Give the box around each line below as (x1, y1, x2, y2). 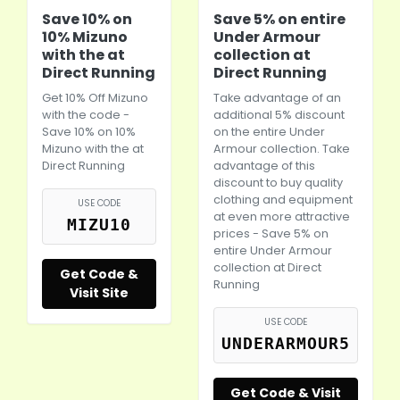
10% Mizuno (42, 27, 128, 47)
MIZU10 (67, 216, 131, 234)
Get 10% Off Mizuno (42, 90, 148, 105)
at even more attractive (213, 209, 350, 224)
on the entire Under (213, 124, 325, 139)
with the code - (42, 107, 129, 122)
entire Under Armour (213, 243, 332, 258)
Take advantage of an (213, 90, 341, 105)
